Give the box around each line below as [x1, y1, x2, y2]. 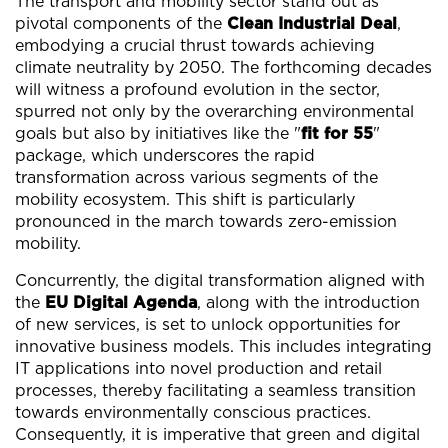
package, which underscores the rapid [15, 147, 315, 164]
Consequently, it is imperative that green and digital [15, 426, 420, 443]
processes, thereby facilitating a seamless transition [15, 382, 416, 399]
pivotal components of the [15, 15, 227, 32]
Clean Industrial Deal [227, 15, 397, 32]
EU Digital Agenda [45, 294, 197, 311]
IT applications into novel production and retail [15, 360, 382, 377]
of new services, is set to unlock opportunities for [15, 316, 400, 333]
